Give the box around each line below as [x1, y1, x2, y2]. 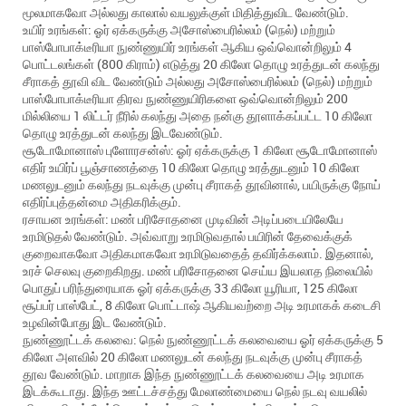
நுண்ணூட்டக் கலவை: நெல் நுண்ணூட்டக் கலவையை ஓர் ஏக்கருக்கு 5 [23, 331, 383, 348]
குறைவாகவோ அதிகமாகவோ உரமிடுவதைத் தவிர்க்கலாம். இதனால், [23, 245, 373, 262]
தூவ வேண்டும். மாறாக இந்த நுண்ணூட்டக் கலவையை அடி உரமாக [23, 365, 364, 382]
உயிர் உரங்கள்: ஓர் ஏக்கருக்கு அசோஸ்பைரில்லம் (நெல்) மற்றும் [23, 21, 335, 38]
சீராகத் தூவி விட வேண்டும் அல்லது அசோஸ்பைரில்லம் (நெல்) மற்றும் [23, 72, 372, 90]
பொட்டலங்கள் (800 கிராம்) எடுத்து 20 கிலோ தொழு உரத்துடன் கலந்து [23, 55, 380, 72]
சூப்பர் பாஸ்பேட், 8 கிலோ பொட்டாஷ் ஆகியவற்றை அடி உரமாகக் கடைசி [23, 296, 381, 314]
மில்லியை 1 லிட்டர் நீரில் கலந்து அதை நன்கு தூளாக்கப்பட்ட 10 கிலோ [23, 107, 372, 124]
